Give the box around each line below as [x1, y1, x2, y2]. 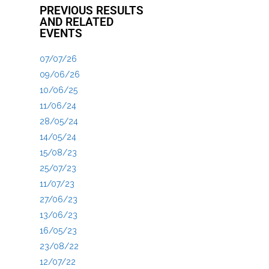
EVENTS [39, 26, 82, 40]
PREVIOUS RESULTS [39, 3, 144, 17]
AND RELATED [39, 14, 113, 29]
